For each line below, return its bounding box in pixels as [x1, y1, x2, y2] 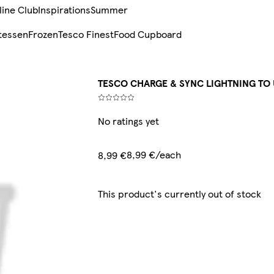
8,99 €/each [127, 147, 181, 162]
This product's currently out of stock [98, 187, 261, 201]
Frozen [28, 27, 58, 42]
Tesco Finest [58, 27, 114, 42]
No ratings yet [98, 114, 159, 128]
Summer [91, 2, 128, 17]
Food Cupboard [114, 27, 182, 42]
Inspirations [38, 2, 91, 17]
